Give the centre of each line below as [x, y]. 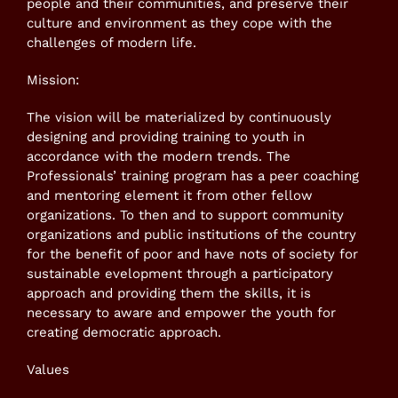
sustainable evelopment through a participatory [180, 274]
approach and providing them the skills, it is [169, 294]
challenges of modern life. [111, 43]
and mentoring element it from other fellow [170, 196]
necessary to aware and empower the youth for [181, 313]
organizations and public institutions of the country [191, 235]
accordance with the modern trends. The [159, 157]
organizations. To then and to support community [185, 215]
